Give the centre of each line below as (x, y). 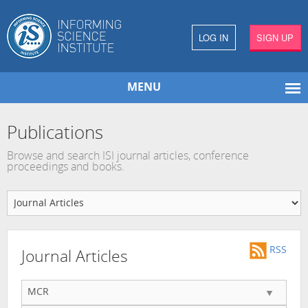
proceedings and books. (66, 167)
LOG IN (214, 37)
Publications (55, 134)
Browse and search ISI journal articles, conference (128, 156)
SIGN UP (275, 37)
